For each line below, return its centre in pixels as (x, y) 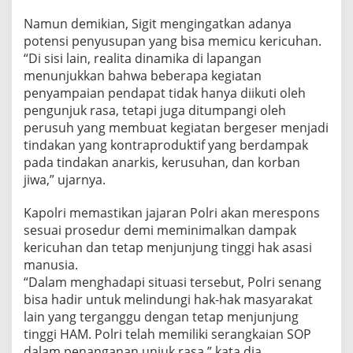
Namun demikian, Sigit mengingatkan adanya (158, 24)
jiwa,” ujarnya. (65, 180)
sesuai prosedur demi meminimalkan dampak (160, 230)
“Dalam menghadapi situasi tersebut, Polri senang (173, 282)
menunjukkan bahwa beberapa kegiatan (143, 76)
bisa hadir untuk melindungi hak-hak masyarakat (168, 300)
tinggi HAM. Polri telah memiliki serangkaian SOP (167, 334)
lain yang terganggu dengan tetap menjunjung (161, 317)
